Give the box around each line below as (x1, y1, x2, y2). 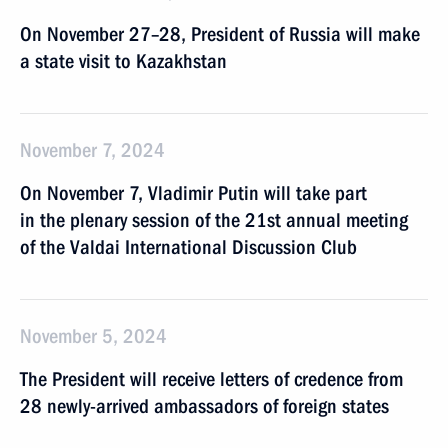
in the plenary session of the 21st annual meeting (20, 208, 408, 232)
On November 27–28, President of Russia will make (20, 22, 420, 46)
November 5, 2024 (20, 324, 167, 348)
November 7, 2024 (20, 138, 165, 162)
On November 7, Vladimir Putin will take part (20, 181, 367, 205)
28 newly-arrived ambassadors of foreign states (20, 394, 389, 418)
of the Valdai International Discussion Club (20, 235, 357, 259)
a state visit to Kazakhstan (20, 49, 227, 73)
